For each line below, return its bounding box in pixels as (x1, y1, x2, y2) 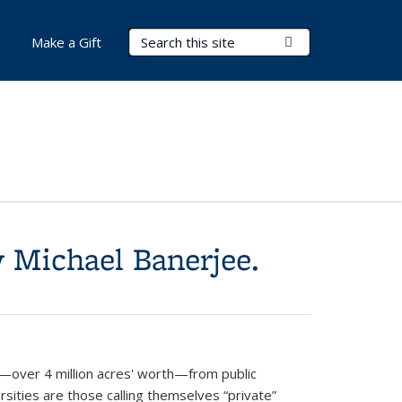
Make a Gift (31, 33, 101, 51)
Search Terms (129, 30, 222, 48)
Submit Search (293, 32, 380, 50)
